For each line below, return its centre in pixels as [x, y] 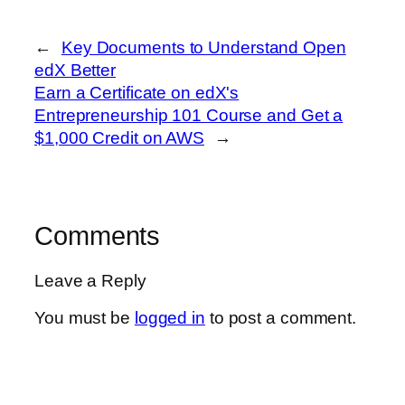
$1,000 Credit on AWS [119, 138]
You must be [85, 318]
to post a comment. [281, 318]
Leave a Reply [90, 280]
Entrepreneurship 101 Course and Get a [189, 116]
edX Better [75, 71]
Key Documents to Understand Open [203, 48]
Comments [98, 236]
